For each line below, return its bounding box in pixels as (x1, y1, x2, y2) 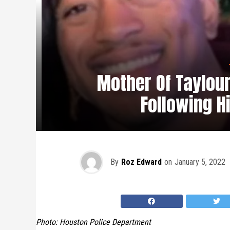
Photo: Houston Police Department (36, 217, 151, 227)
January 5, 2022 (174, 157, 225, 167)
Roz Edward (121, 157, 162, 167)
